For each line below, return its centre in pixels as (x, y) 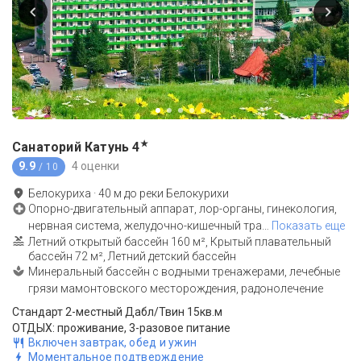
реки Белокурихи (184, 193)
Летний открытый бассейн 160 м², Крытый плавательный (180, 241)
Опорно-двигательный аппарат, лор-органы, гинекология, (183, 208)
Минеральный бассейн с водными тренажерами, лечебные (184, 271)
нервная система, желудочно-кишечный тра (145, 225)
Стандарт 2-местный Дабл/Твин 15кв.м (117, 311)
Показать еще (308, 225)
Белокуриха (60, 193)
